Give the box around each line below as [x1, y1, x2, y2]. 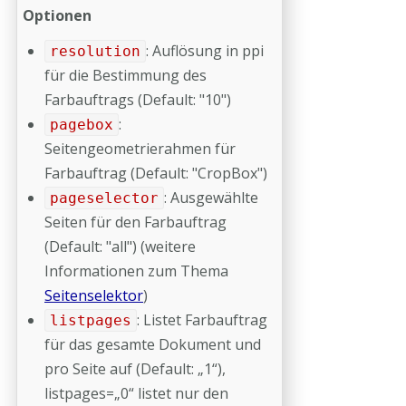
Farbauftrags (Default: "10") [44, 90, 231, 110]
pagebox [49, 116, 113, 133]
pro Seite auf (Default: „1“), [44, 359, 226, 379]
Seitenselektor [44, 285, 143, 305]
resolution [49, 43, 140, 60]
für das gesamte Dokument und [44, 334, 261, 354]
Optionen [23, 5, 92, 25]
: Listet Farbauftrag [136, 310, 267, 330]
